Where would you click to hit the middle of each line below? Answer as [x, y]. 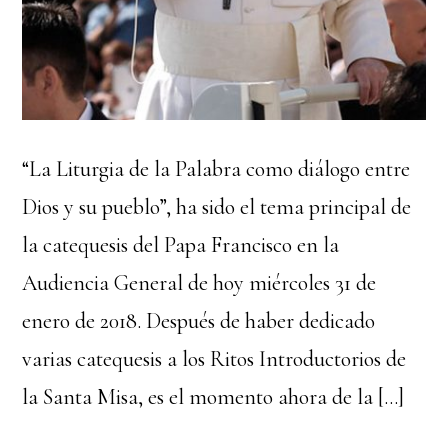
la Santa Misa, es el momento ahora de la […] [213, 397]
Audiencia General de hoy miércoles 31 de [199, 283]
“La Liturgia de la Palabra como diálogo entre [216, 169]
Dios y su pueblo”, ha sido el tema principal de [217, 207]
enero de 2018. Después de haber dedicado [199, 321]
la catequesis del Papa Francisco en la [181, 245]
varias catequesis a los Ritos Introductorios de [214, 359]
